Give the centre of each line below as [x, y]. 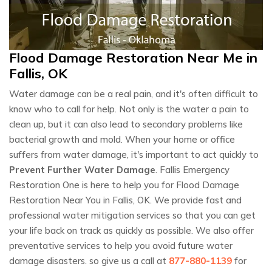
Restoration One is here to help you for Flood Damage [124, 185]
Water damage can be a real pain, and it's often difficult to [134, 94]
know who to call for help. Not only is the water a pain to [129, 109]
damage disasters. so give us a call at [89, 261]
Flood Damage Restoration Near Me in [133, 58]
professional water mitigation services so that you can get [132, 216]
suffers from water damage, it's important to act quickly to [134, 155]
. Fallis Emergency [192, 170]
